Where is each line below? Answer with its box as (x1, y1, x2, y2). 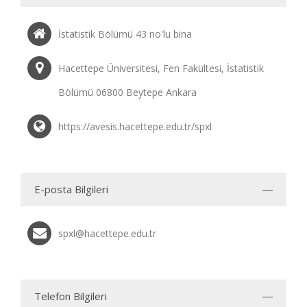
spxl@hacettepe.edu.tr (58, 227, 156, 240)
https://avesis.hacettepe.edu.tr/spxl (58, 120, 212, 133)
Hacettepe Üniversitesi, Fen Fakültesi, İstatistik (58, 62, 264, 75)
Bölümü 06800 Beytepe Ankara (58, 86, 197, 99)
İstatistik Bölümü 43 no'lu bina (58, 27, 192, 40)
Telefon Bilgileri (34, 289, 107, 303)
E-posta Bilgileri (34, 182, 108, 196)
